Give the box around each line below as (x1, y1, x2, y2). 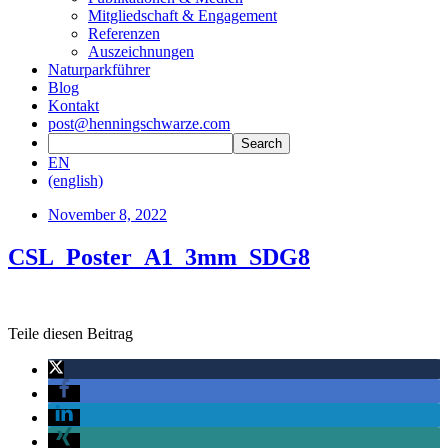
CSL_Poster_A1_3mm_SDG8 (8, 243, 310, 270)
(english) (48, 172, 103, 189)
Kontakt (48, 97, 99, 114)
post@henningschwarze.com (48, 115, 230, 132)
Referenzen (88, 25, 160, 42)
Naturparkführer (48, 61, 150, 78)
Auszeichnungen (88, 43, 194, 60)
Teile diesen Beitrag (8, 324, 133, 342)
